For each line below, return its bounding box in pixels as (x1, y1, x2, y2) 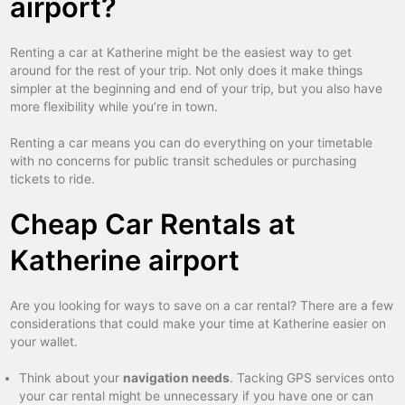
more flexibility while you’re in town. (10, 99, 219, 115)
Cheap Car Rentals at (10, 207, 297, 241)
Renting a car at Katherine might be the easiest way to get (10, 45, 353, 61)
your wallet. (10, 334, 79, 350)
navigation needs (123, 371, 231, 386)
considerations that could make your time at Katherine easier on (10, 316, 387, 332)
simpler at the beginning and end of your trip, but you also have (10, 81, 383, 97)
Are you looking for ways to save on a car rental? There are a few (10, 298, 394, 314)
